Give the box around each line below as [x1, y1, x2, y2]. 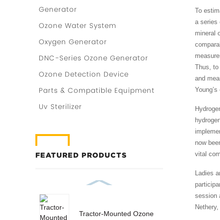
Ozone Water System [39, 21, 116, 31]
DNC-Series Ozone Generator [39, 53, 148, 63]
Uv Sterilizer [39, 102, 82, 112]
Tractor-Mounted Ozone [79, 209, 154, 218]
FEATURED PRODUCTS [35, 151, 127, 160]
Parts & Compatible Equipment [39, 85, 155, 96]
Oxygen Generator [39, 37, 107, 47]
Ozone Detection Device [39, 69, 129, 80]
